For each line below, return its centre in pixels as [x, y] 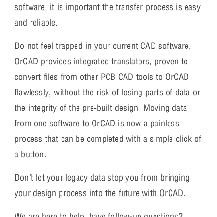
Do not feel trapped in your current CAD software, [103, 46]
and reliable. [36, 22]
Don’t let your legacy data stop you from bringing [102, 177]
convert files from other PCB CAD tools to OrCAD [102, 77]
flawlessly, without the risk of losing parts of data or [108, 92]
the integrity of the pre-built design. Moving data [101, 108]
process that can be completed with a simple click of [108, 139]
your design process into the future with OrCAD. [100, 193]
